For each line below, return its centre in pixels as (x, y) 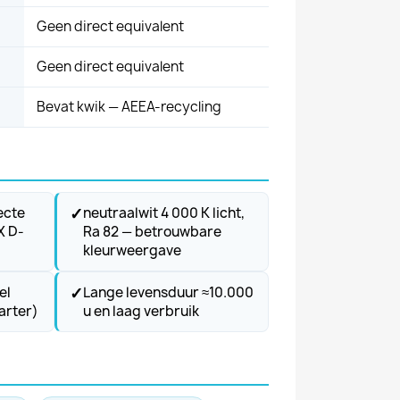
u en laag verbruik (141, 311)
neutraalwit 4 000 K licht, (164, 212)
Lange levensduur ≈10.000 (168, 292)
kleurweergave (132, 250)
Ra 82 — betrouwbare (152, 231)
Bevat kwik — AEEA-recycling (129, 106)
